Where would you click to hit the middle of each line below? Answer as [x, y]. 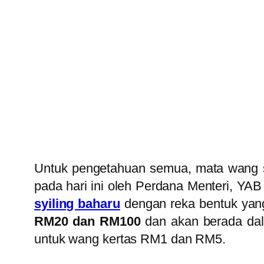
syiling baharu [77, 204]
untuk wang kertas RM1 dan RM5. [130, 239]
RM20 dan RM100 [88, 222]
